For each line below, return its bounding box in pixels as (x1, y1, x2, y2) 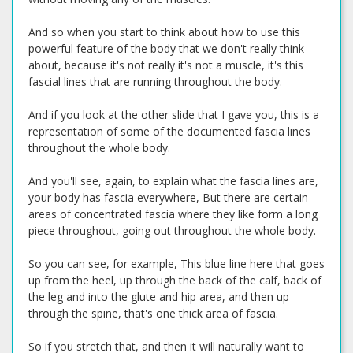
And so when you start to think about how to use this (28, 24, 300, 39)
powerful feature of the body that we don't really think (28, 41, 304, 56)
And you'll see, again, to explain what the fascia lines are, (28, 173, 318, 188)
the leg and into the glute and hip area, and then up (28, 289, 289, 304)
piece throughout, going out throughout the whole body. (28, 223, 316, 238)
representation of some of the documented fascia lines (28, 124, 310, 139)
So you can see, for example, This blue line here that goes (28, 256, 325, 271)
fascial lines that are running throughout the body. (28, 74, 282, 89)
